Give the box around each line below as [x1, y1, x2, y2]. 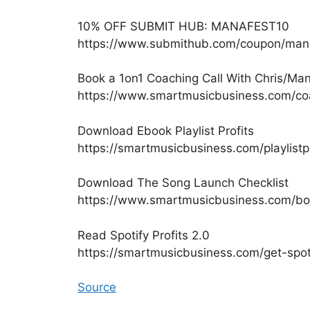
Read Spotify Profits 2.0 [77, 228, 210, 242]
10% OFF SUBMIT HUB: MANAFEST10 [77, 19, 289, 33]
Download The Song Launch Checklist [77, 176, 289, 190]
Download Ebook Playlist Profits [77, 123, 254, 138]
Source [77, 280, 116, 295]
